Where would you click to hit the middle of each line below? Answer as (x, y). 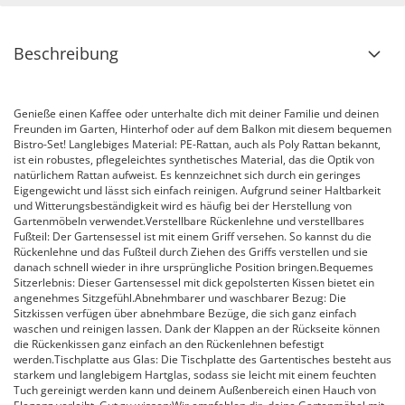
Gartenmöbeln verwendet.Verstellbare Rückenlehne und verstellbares (189, 221)
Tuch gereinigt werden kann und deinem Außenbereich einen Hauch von (195, 390)
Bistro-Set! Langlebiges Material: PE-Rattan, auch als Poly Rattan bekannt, (197, 144)
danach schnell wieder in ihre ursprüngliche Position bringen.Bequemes (193, 267)
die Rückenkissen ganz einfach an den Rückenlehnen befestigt (169, 344)
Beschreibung (66, 53)
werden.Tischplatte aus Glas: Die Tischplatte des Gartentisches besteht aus (202, 359)
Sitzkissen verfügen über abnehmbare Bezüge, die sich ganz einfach (185, 313)
